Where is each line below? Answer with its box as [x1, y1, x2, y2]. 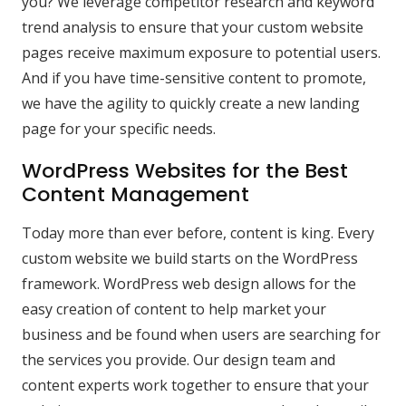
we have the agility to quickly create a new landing [22, 93, 360, 114]
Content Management [22, 180, 249, 209]
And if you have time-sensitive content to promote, [22, 68, 366, 89]
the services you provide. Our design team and [22, 350, 335, 371]
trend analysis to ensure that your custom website [22, 17, 363, 38]
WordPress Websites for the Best [22, 157, 348, 186]
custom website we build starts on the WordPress [22, 248, 358, 269]
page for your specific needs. [22, 119, 216, 140]
